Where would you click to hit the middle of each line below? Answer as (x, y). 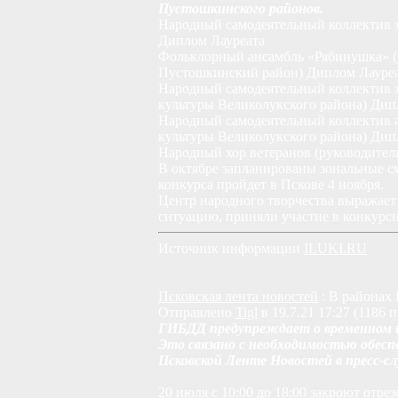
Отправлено (197, 312)
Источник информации (231, 248)
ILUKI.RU (335, 248)
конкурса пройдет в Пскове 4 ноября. (271, 184)
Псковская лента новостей (238, 296)
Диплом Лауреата (211, 40)
